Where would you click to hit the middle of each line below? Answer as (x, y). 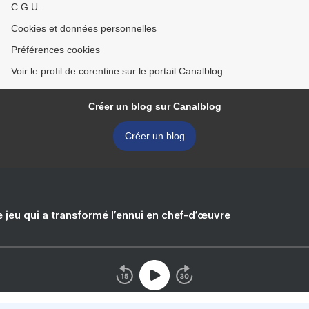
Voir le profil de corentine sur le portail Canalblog (117, 71)
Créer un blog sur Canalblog (154, 107)
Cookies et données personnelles (84, 29)
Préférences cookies (56, 50)
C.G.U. (26, 7)
